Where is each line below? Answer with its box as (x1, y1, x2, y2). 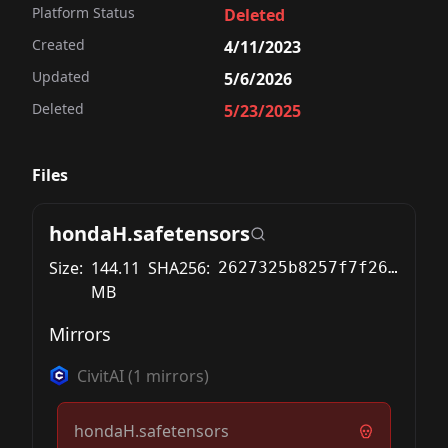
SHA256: (148, 257, 210, 279)
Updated (32, 67, 90, 86)
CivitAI (77, 365, 124, 387)
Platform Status (32, 3, 135, 22)
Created (32, 35, 85, 54)
